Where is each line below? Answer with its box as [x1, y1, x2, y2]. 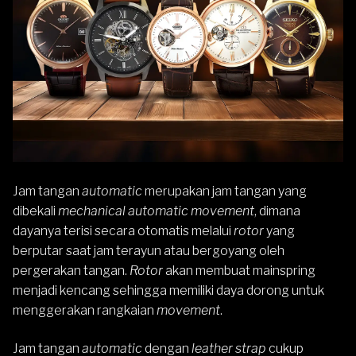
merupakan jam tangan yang [145, 184, 307, 199]
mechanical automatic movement [56, 203, 254, 219]
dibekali [13, 203, 56, 219]
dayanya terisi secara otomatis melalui [13, 223, 234, 238]
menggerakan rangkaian [13, 303, 157, 318]
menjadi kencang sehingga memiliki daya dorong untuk [13, 283, 324, 298]
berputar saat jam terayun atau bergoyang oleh [13, 243, 284, 258]
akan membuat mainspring [165, 263, 315, 278]
